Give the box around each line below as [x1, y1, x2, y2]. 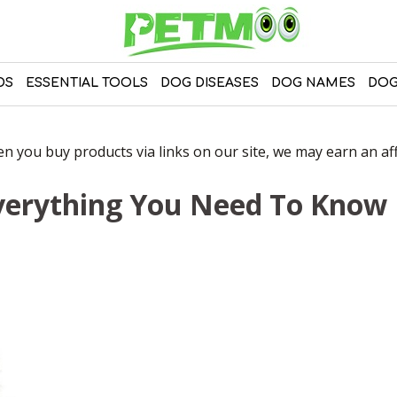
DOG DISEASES [160, 76, 259, 90]
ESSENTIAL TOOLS [25, 76, 148, 90]
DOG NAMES [270, 76, 355, 90]
